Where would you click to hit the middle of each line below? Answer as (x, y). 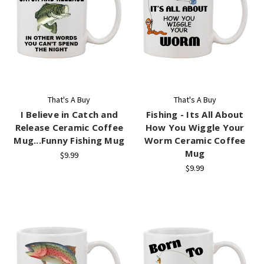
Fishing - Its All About (195, 114)
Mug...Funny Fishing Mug (69, 140)
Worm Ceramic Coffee (195, 140)
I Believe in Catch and (69, 114)
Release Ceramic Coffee (69, 127)
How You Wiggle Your (195, 127)
